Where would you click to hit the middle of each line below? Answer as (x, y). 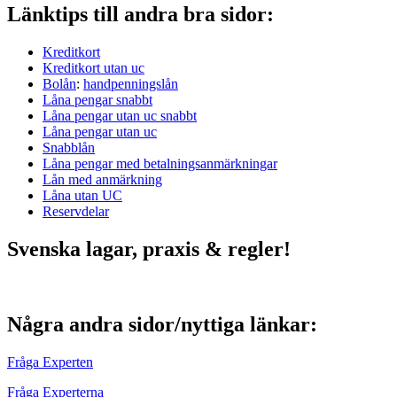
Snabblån (69, 147)
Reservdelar (76, 211)
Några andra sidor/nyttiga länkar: (162, 324)
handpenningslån (131, 83)
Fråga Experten (50, 362)
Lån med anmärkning (102, 179)
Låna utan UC (82, 195)
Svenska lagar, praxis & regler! (149, 249)
